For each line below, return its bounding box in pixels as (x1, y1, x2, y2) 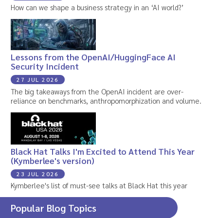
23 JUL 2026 (17, 169, 59, 178)
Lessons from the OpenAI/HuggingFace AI (11, 51, 176, 63)
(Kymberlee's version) (11, 154, 95, 166)
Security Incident (11, 60, 79, 72)
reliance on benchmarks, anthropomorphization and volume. (11, 95, 202, 105)
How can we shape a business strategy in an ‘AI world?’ (11, 2, 184, 12)
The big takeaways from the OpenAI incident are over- (11, 86, 184, 96)
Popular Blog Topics (11, 201, 97, 215)
